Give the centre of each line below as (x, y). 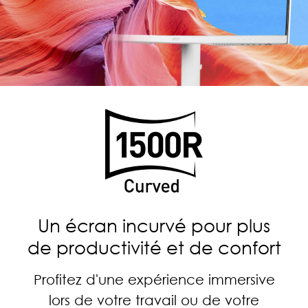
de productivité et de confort (154, 248)
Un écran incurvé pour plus (154, 226)
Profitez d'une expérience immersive (154, 279)
